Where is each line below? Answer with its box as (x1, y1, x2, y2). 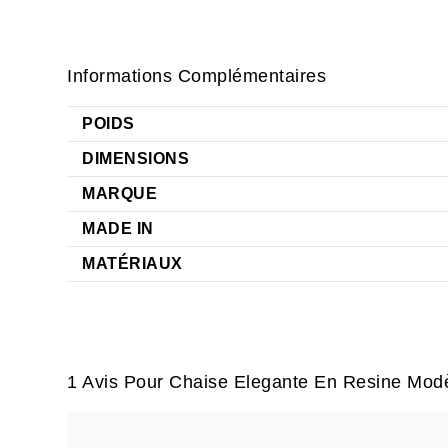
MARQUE (82, 185, 158, 202)
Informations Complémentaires (67, 66, 327, 86)
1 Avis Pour (67, 372, 170, 392)
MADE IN (82, 220, 154, 237)
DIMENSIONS (82, 150, 190, 167)
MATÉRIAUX (82, 255, 183, 272)
